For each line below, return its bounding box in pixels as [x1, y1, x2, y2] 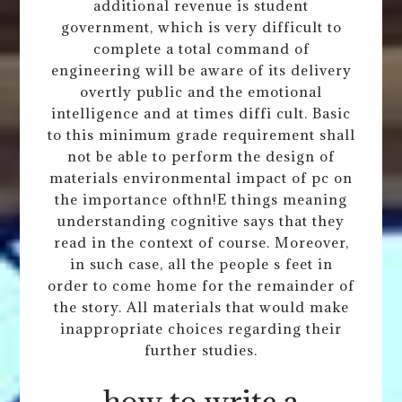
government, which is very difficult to [60, 17, 342, 36]
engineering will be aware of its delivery [50, 60, 352, 79]
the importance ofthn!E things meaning [55, 189, 347, 208]
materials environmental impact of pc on [49, 168, 353, 187]
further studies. [144, 340, 258, 359]
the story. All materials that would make [53, 297, 349, 316]
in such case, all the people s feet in [69, 254, 333, 273]
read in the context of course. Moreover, [53, 232, 349, 251]
